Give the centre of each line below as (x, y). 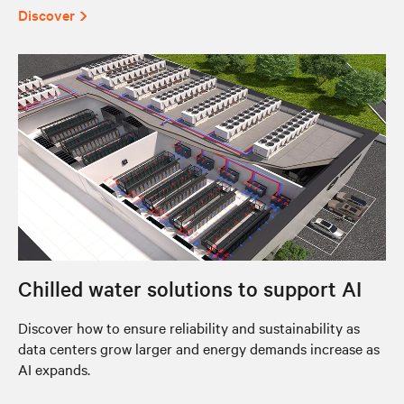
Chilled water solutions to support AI (190, 289)
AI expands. (54, 369)
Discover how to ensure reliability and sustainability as (189, 327)
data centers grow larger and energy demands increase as (199, 348)
